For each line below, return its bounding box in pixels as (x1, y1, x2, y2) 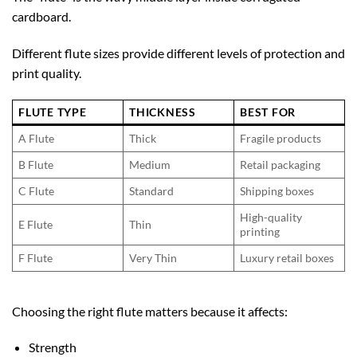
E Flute (18, 217, 53, 231)
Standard (129, 183, 175, 198)
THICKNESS (129, 104, 196, 119)
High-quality (240, 210, 303, 224)
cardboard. (12, 9, 71, 25)
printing (240, 224, 280, 238)
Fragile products (240, 131, 322, 145)
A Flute (18, 131, 55, 145)
